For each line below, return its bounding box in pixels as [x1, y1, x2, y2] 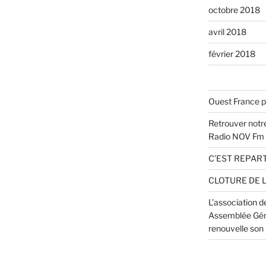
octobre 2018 [208, 4, 260, 15]
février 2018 [208, 48, 255, 59]
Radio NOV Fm [208, 131, 264, 141]
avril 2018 [208, 26, 246, 37]
